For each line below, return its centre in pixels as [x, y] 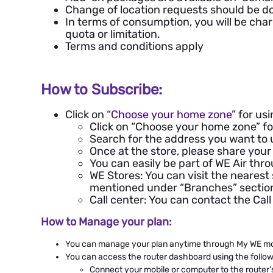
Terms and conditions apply [134, 46]
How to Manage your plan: [106, 222]
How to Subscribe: [101, 89]
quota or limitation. [113, 34]
